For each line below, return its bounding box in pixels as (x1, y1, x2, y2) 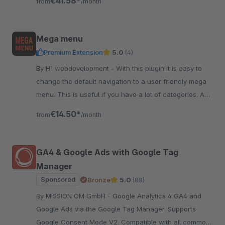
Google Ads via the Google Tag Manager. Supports (36, 205, 196, 213)
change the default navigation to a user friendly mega (36, 77, 206, 85)
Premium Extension (44, 48, 103, 56)
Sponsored (41, 175, 75, 183)
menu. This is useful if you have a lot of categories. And (36, 90, 212, 98)
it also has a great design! (36, 103, 118, 111)
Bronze (87, 176, 110, 184)
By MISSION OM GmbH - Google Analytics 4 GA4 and (36, 192, 113, 200)
